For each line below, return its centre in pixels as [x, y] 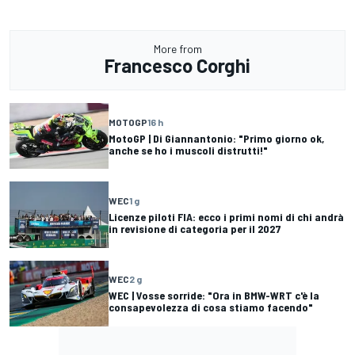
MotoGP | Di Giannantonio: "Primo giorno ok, [216, 138]
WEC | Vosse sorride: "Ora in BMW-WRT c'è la [214, 296]
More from [177, 49]
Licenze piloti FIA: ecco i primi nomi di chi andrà [226, 216]
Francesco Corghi [177, 66]
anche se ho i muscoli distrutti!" [188, 150]
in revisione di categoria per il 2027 [195, 228]
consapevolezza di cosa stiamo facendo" [211, 307]
